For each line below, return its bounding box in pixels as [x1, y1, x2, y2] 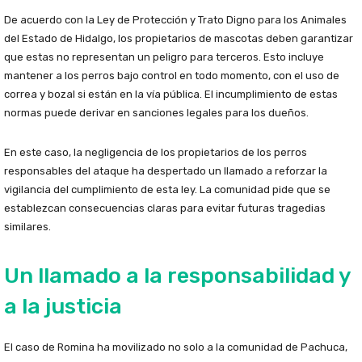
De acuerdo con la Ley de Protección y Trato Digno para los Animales [4, 14, 347, 27]
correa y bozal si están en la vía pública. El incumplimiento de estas [4, 88, 338, 101]
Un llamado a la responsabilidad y [4, 263, 351, 289]
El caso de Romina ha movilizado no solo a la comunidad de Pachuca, [4, 341, 347, 354]
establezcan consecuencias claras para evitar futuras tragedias [4, 202, 326, 215]
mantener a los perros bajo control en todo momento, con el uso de [4, 69, 339, 82]
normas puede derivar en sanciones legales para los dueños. [4, 107, 309, 120]
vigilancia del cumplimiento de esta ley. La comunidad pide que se [4, 183, 330, 196]
